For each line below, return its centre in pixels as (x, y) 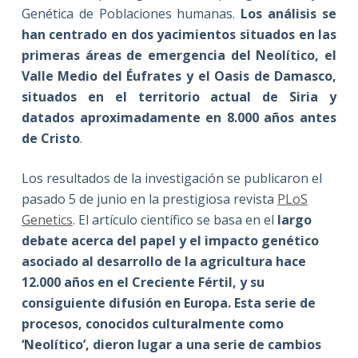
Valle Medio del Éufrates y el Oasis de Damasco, (179, 76)
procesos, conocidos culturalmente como (152, 323)
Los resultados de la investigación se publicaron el (171, 178)
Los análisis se (289, 13)
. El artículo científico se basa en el (175, 219)
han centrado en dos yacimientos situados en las (179, 34)
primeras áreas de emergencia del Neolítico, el (179, 55)
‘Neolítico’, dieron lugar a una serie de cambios (171, 344)
